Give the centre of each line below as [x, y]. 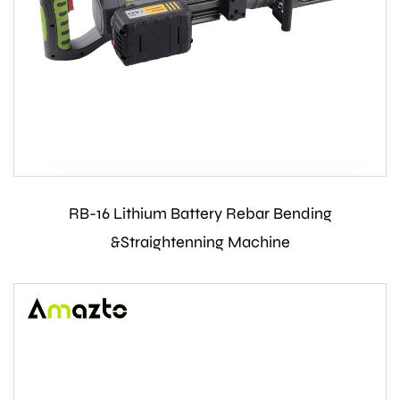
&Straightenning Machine [200, 242]
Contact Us [200, 213]
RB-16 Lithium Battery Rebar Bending [200, 214]
